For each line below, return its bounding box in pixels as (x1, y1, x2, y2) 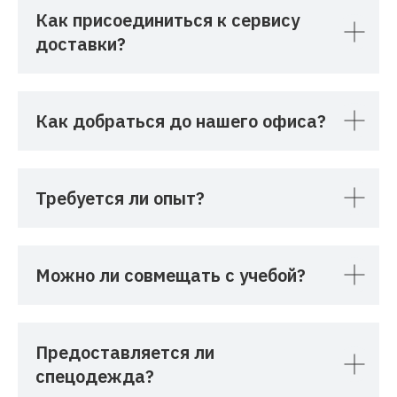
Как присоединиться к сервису (35, 7, 300, 32)
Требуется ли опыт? (35, 185, 205, 210)
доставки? (35, 31, 126, 56)
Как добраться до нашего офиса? (35, 108, 326, 133)
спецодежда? (35, 363, 154, 388)
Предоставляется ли (35, 339, 214, 364)
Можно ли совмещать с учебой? (35, 262, 306, 287)
